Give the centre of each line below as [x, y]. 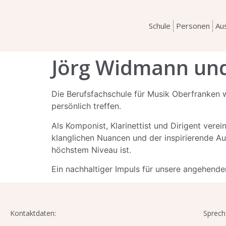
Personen [193, 26]
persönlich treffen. [86, 106]
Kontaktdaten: [33, 213]
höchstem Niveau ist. [91, 150]
